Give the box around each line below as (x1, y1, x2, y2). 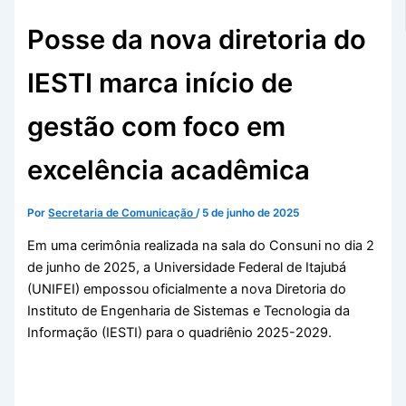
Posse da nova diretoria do (27, 24, 367, 56)
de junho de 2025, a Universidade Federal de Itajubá (27, 258, 347, 275)
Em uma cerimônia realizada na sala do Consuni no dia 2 (27, 237, 375, 254)
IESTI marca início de (27, 67, 294, 100)
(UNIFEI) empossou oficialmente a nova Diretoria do (27, 280, 347, 297)
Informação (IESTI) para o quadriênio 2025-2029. (27, 324, 340, 341)
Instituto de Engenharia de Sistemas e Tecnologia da (27, 302, 351, 319)
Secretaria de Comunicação (48, 207, 197, 220)
